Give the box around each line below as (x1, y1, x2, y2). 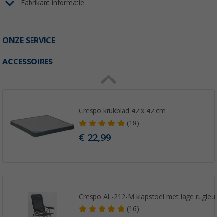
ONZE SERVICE (2, 35, 55, 45)
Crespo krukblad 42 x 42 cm (79, 107, 166, 115)
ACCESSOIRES (2, 57, 53, 66)
